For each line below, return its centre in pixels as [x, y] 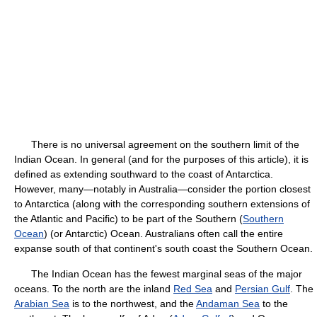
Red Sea [193, 289]
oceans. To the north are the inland [94, 289]
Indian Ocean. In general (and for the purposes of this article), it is [161, 159]
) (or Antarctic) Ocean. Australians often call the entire [163, 234]
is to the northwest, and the [133, 304]
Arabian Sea [42, 304]
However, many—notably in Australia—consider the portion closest [162, 189]
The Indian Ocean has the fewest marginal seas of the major [158, 274]
